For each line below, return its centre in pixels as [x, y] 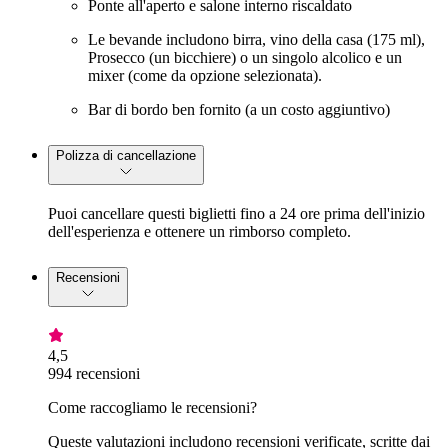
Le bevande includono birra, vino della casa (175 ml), [256, 40]
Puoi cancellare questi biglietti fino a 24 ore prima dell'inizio [236, 214]
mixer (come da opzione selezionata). [205, 76]
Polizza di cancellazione [126, 156]
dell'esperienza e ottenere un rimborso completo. [199, 232]
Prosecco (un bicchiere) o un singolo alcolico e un [245, 58]
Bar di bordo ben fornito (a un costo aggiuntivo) [239, 110]
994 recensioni [94, 373]
